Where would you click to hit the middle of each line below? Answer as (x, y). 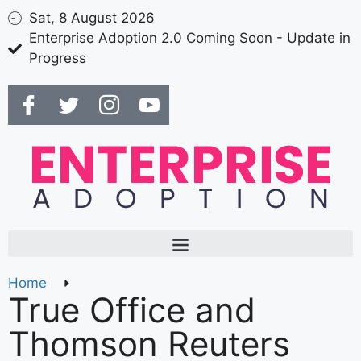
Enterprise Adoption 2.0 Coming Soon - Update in (190, 38)
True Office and (132, 310)
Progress (58, 58)
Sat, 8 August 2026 (92, 18)
